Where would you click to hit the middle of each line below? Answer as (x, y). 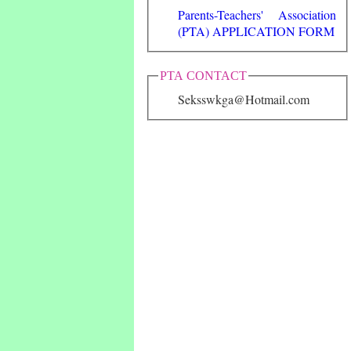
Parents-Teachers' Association (257, 14)
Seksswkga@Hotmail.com (244, 100)
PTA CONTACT (203, 75)
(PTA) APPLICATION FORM (256, 31)
